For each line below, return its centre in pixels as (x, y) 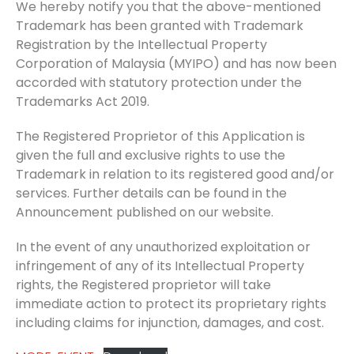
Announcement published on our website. (145, 212)
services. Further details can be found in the (151, 193)
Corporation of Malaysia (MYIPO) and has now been (176, 64)
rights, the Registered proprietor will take (143, 285)
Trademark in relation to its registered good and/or (175, 174)
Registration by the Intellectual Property (141, 45)
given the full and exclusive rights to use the (151, 155)
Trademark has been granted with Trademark (160, 26)
